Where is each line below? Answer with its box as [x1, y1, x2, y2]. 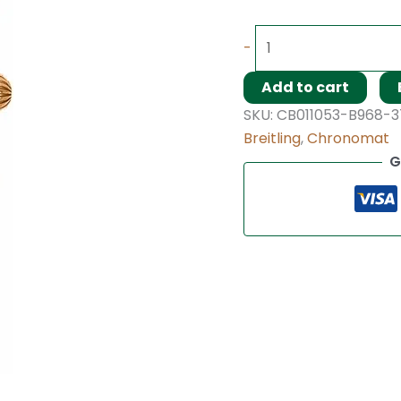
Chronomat [307, 128, 389, 149]
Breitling [243, 128, 301, 149]
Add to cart [261, 77, 349, 98]
